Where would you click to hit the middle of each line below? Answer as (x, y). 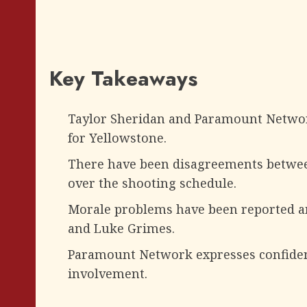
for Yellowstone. (117, 138)
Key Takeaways (123, 79)
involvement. (108, 274)
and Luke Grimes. (121, 229)
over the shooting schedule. (152, 183)
